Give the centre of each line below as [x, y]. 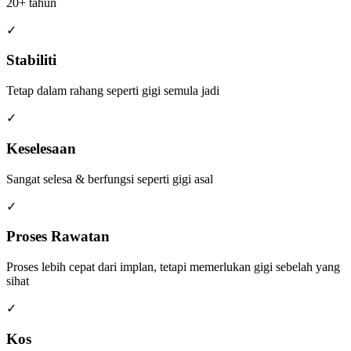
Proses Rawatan [58, 237]
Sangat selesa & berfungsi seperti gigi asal [110, 179]
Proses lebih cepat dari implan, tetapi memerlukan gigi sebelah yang [173, 267]
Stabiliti [31, 60]
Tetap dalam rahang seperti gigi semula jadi [113, 91]
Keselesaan [41, 148]
